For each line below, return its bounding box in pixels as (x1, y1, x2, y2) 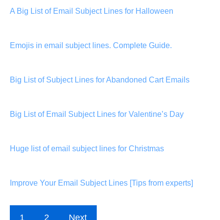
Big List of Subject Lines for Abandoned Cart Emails (10, 75, 190, 84)
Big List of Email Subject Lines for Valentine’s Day (10, 110, 184, 118)
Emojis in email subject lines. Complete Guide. (10, 41, 172, 50)
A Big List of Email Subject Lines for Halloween (10, 6, 173, 15)
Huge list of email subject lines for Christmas (10, 144, 164, 153)
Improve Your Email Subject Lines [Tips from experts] (10, 178, 193, 187)
